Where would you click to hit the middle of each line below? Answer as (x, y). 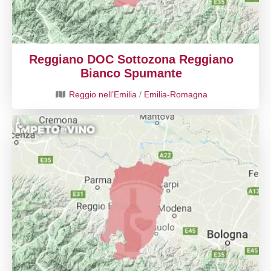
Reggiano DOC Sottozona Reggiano (131, 59)
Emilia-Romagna (176, 94)
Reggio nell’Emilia (103, 94)
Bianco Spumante (131, 73)
